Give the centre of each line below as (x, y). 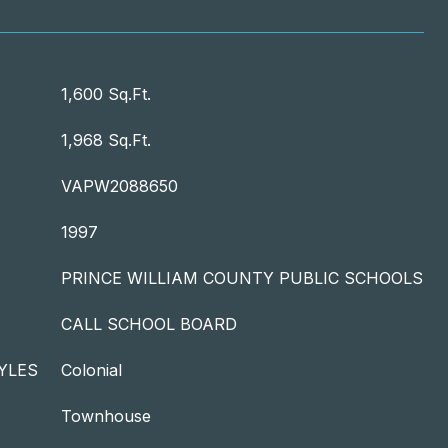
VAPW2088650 (119, 186)
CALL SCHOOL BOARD (149, 324)
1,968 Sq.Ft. (106, 140)
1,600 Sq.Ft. (106, 94)
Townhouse (106, 416)
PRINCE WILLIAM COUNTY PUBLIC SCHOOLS (242, 278)
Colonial (91, 370)
